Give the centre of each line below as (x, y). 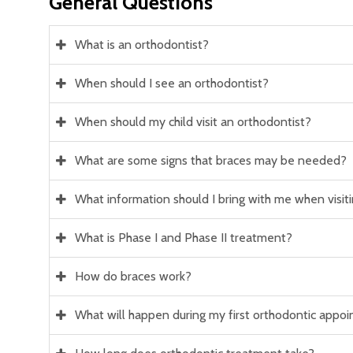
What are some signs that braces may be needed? (211, 161)
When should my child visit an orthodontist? (193, 122)
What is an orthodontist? (142, 45)
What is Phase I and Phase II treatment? (184, 238)
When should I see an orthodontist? (172, 84)
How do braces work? (133, 277)
